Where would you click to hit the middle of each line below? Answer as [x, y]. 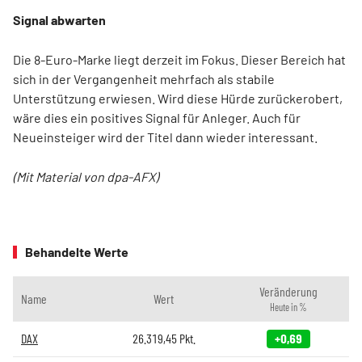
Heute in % [288, 307]
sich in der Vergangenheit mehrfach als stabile [144, 79]
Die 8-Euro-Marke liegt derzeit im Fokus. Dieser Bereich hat [179, 59]
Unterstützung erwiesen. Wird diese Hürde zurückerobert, [178, 98]
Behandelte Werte [77, 252]
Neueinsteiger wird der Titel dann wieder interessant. [165, 137]
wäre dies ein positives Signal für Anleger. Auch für [157, 118]
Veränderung [288, 291]
